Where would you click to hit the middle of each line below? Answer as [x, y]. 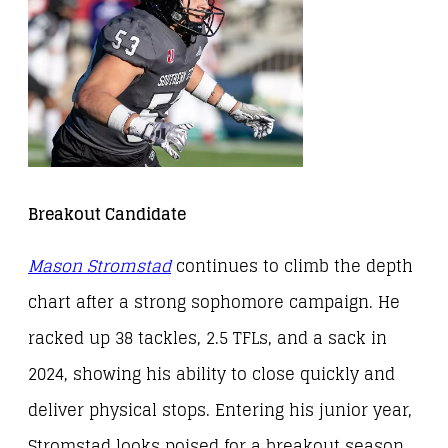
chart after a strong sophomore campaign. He [214, 302]
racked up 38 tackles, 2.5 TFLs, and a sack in [207, 338]
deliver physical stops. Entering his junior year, [220, 410]
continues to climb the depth [292, 266]
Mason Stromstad [99, 266]
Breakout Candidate [107, 214]
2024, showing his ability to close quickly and [211, 374]
